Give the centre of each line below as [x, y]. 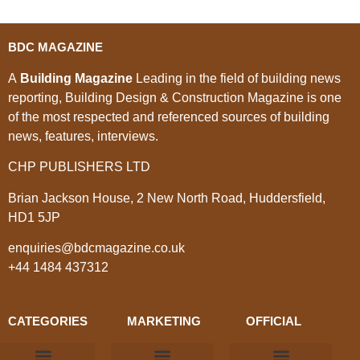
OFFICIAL [273, 321]
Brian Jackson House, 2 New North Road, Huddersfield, [167, 198]
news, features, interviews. [83, 136]
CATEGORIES [48, 321]
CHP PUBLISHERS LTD [81, 167]
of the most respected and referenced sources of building [169, 117]
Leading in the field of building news [237, 78]
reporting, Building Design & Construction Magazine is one [175, 97]
